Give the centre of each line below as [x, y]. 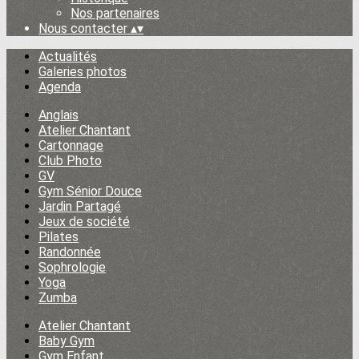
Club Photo [70, 161]
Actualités [68, 56]
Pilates [58, 237]
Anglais [58, 115]
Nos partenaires [115, 13]
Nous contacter [85, 28]
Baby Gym [67, 341]
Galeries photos [83, 72]
